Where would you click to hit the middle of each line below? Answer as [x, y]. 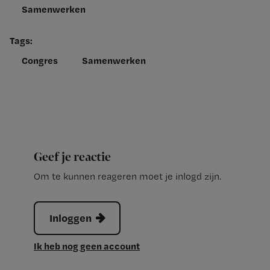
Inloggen [71, 218]
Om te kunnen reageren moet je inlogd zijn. [127, 177]
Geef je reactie [72, 158]
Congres [40, 61]
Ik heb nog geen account [87, 246]
